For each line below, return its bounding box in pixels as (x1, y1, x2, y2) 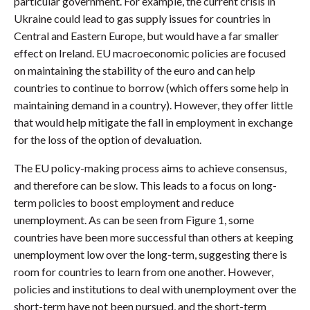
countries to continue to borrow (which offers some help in (14, 81, 289, 95)
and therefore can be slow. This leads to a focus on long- (14, 179, 277, 192)
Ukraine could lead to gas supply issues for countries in (14, 12, 271, 26)
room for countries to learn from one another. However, (14, 265, 273, 279)
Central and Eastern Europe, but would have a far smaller (14, 29, 279, 43)
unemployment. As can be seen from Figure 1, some (14, 213, 254, 227)
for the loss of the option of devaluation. (14, 133, 201, 147)
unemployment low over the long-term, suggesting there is (14, 248, 287, 262)
